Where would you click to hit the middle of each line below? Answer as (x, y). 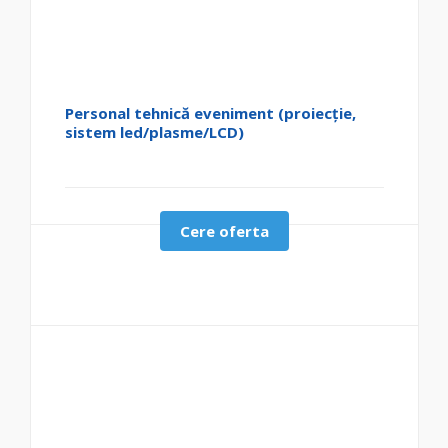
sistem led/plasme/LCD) (155, 132)
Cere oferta (224, 231)
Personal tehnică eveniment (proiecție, (211, 113)
